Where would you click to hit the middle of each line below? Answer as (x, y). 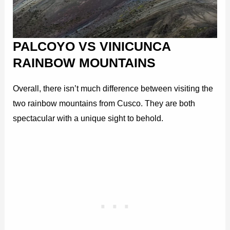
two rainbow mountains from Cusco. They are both (104, 103)
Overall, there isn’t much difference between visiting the (113, 89)
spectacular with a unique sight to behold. (88, 118)
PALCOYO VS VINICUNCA (92, 46)
